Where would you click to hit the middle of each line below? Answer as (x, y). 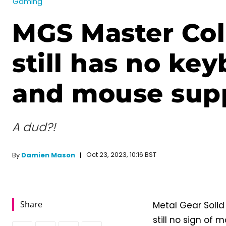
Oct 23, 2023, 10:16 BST (121, 155)
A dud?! (34, 127)
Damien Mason (48, 155)
